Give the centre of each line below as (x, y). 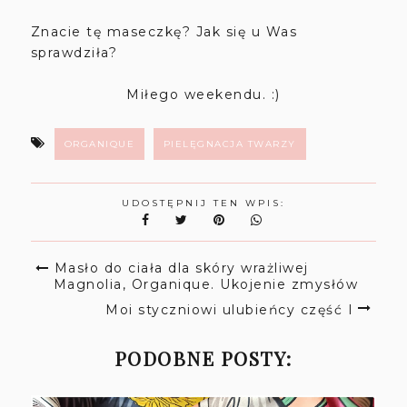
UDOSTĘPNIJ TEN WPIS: (203, 203)
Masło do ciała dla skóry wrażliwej (181, 268)
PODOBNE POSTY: (203, 357)
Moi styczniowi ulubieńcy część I (230, 309)
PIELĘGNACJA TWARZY (229, 144)
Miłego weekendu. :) (203, 94)
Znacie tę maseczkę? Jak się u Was (164, 31)
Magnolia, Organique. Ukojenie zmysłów (206, 284)
